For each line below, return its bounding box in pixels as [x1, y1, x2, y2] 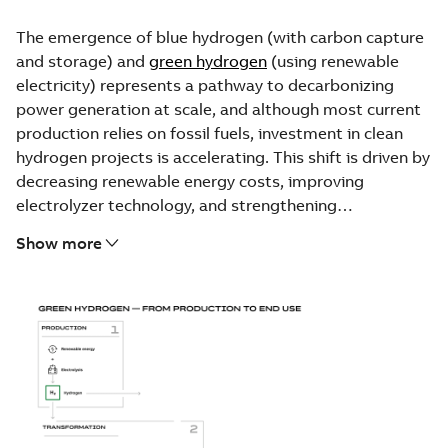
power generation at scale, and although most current [16, 98, 421, 119]
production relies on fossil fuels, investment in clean [16, 122, 403, 143]
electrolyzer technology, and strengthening [16, 194, 337, 215]
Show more [16, 232, 102, 253]
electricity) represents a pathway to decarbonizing [16, 74, 394, 95]
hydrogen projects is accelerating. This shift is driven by [16, 146, 430, 167]
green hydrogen [149, 50, 267, 71]
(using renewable [267, 50, 399, 71]
